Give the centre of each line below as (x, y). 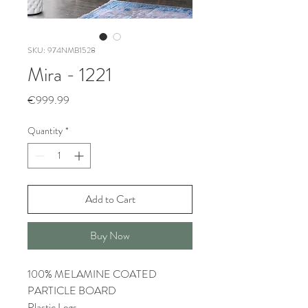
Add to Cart (110, 199)
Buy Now (110, 235)
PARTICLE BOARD (72, 290)
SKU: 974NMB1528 (62, 50)
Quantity (45, 131)
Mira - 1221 (70, 75)
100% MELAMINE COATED (92, 274)
